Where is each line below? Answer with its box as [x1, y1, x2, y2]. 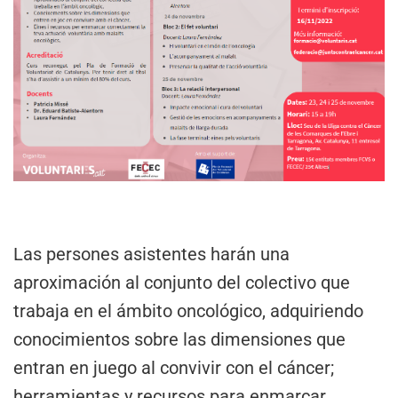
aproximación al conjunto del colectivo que [13, 271, 350, 293]
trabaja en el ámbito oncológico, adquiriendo [13, 299, 363, 322]
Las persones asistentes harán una [13, 243, 290, 265]
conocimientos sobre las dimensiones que [13, 328, 346, 350]
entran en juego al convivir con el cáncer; [13, 356, 334, 378]
